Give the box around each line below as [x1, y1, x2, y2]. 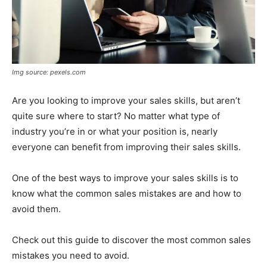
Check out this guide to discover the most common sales [12, 234, 251, 246]
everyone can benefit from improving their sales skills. [12, 141, 241, 153]
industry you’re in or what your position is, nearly [12, 126, 218, 138]
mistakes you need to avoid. [12, 250, 129, 262]
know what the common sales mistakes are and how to [12, 188, 241, 200]
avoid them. [12, 203, 61, 215]
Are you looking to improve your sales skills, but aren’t [12, 95, 240, 107]
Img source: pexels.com [12, 68, 86, 77]
